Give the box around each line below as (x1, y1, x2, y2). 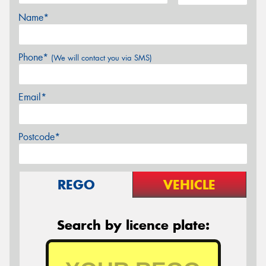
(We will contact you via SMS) (51, 52, 152, 63)
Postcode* (18, 130, 60, 143)
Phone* (18, 50, 51, 64)
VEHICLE (163, 176, 216, 193)
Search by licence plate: (56, 216, 210, 233)
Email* (18, 90, 46, 103)
